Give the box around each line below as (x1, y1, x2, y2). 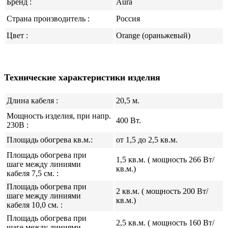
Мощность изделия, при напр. (7, 111, 111, 121)
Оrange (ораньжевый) (116, 31, 190, 40)
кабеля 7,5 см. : (7, 169, 59, 178)
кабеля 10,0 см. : (7, 201, 63, 210)
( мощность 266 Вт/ (146, 155, 214, 164)
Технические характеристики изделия (4, 72, 160, 82)
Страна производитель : (7, 14, 90, 23)
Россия (116, 14, 140, 23)
